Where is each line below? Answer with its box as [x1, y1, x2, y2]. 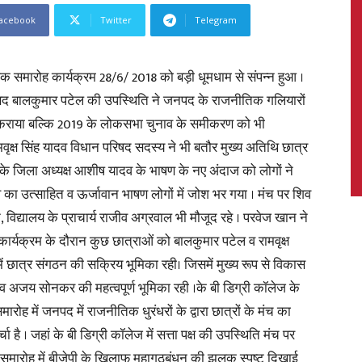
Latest [180, 186, 221, 205]
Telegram [195, 14, 237, 26]
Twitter [100, 14, 132, 26]
